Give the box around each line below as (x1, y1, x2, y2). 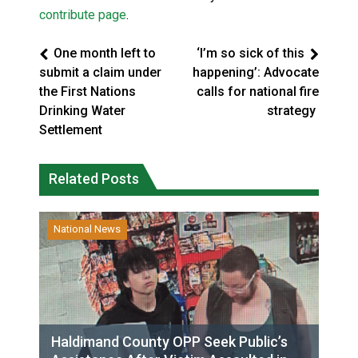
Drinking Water (39, 102, 125, 118)
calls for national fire (197, 83, 319, 99)
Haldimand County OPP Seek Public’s (51, 332, 288, 350)
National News (54, 222, 121, 235)
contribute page (39, 6, 126, 22)
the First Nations (39, 83, 136, 99)
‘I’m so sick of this (197, 45, 304, 61)
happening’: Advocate (193, 64, 319, 80)
